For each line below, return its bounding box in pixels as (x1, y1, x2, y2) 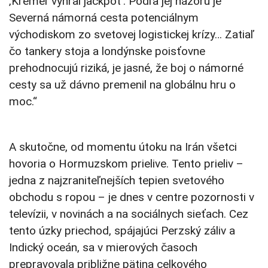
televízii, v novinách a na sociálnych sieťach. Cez (9, 207, 248, 221)
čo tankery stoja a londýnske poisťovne (9, 44, 205, 59)
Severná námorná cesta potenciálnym (9, 11, 199, 25)
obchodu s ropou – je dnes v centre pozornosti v (9, 190, 254, 205)
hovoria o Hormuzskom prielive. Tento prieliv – (9, 157, 243, 171)
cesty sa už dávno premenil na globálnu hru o (9, 78, 236, 92)
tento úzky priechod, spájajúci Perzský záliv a (9, 224, 235, 238)
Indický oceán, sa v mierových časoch (9, 240, 197, 255)
